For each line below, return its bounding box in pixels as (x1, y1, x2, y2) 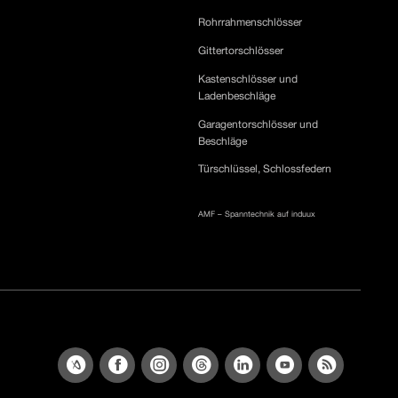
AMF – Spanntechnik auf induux (198, 209, 316, 219)
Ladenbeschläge (198, 90, 276, 102)
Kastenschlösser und (198, 73, 298, 85)
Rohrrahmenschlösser (198, 16, 303, 28)
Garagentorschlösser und (198, 118, 319, 131)
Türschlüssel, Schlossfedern (198, 163, 332, 175)
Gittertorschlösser (198, 44, 284, 57)
